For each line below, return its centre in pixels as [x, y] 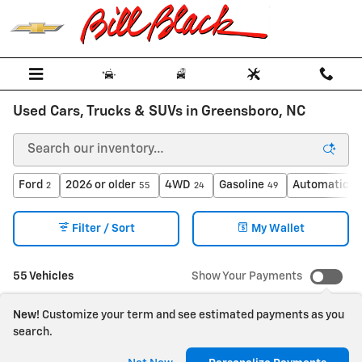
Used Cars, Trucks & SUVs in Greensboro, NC [159, 112]
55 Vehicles [43, 276]
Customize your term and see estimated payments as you [193, 315]
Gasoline [242, 185]
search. [33, 332]
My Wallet [278, 229]
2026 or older [101, 185]
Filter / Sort [103, 229]
